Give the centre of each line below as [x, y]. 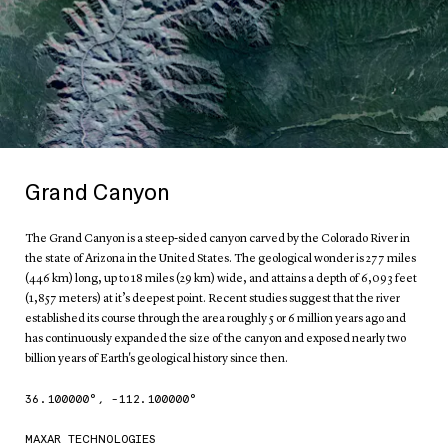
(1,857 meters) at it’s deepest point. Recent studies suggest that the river [212, 298]
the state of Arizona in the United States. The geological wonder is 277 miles [220, 258]
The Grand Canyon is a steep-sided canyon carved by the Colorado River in [217, 238]
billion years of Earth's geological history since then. [156, 358]
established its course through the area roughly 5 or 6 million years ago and [215, 318]
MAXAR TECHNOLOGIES [90, 438]
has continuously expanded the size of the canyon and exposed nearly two [215, 338]
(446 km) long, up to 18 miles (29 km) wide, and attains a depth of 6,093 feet [221, 278]
